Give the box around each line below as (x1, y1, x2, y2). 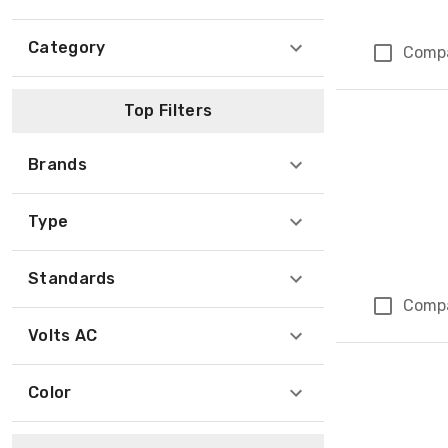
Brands (28, 155, 87, 174)
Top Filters (123, 101, 213, 120)
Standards (28, 269, 116, 288)
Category (28, 38, 106, 57)
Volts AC (28, 326, 98, 345)
